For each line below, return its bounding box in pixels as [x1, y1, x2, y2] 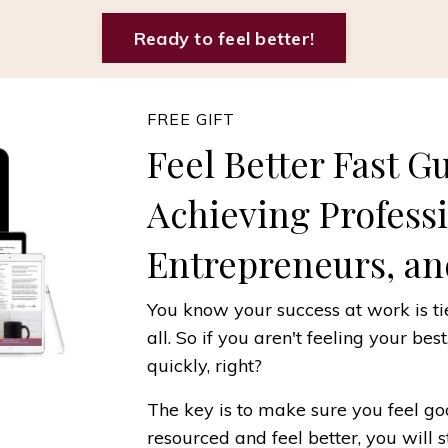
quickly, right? [146, 354, 262, 378]
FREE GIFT [146, 109, 235, 130]
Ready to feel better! [133, 26, 315, 50]
